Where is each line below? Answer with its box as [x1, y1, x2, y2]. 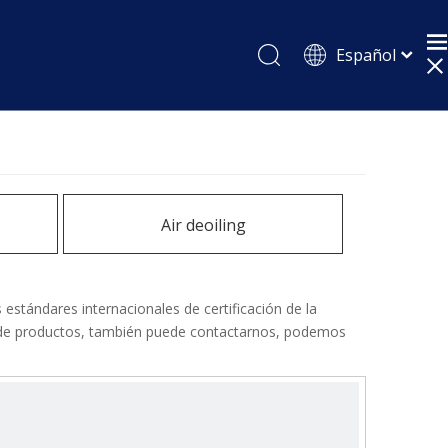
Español [336, 44, 396, 66]
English [326, 76, 375, 95]
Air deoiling [160, 214, 246, 236]
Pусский [326, 105, 383, 124]
